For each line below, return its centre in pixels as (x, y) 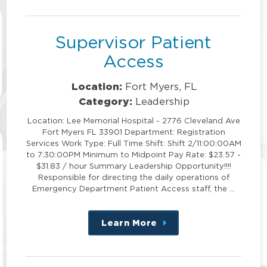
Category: (106, 101)
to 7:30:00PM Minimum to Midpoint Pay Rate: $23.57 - (133, 154)
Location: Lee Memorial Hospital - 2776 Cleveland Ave (133, 120)
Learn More (129, 222)
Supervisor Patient (133, 42)
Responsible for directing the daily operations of (133, 177)
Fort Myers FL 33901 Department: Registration (133, 131)
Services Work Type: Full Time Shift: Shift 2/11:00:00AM (133, 143)
